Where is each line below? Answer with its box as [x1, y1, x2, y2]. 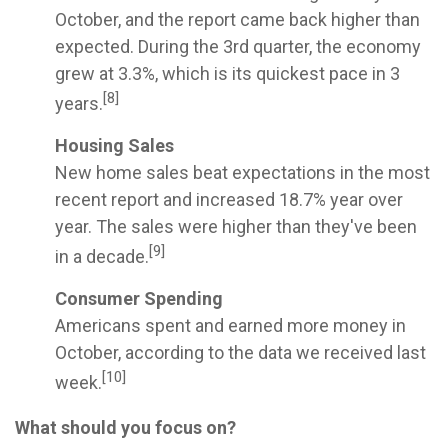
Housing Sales [55, 135, 174, 156]
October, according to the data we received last [55, 342, 426, 363]
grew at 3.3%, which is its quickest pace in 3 [55, 63, 400, 84]
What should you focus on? [15, 417, 236, 438]
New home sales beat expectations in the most [55, 162, 430, 183]
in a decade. [55, 246, 149, 267]
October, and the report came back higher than [55, 9, 420, 30]
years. [55, 93, 103, 114]
